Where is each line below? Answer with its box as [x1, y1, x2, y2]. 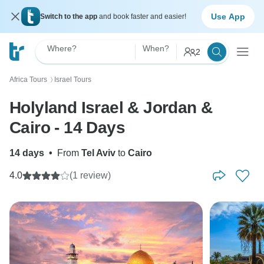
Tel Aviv [81, 148, 115, 158]
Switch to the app [40, 12, 99, 21]
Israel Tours [54, 75, 91, 84]
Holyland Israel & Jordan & [9, 98, 213, 117]
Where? [47, 44, 77, 53]
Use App [211, 11, 245, 21]
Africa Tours [9, 75, 47, 84]
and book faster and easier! [99, 12, 186, 21]
